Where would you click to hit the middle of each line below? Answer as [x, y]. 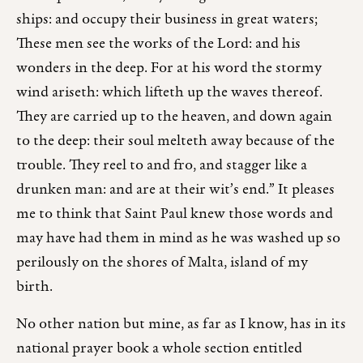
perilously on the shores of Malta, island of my [162, 263]
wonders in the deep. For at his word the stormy [169, 68]
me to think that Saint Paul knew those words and [175, 214]
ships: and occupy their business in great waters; [167, 19]
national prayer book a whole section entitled [159, 348]
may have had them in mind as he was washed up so [178, 238]
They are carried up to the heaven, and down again [174, 117]
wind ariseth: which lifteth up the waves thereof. [169, 92]
